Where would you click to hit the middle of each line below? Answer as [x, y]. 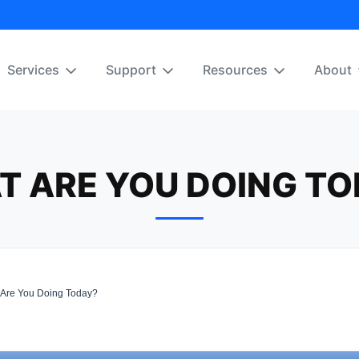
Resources [235, 70]
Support [131, 70]
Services [33, 70]
